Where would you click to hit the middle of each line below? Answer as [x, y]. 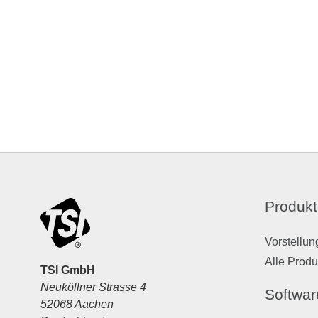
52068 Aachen [77, 305]
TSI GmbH [68, 270]
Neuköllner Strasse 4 [93, 287]
